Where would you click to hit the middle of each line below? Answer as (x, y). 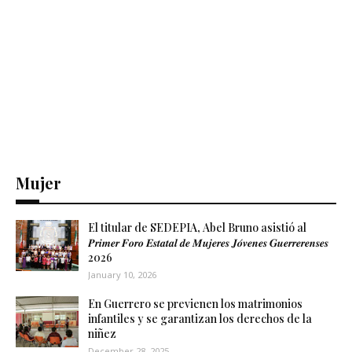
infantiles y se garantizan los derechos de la (200, 319)
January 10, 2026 (122, 275)
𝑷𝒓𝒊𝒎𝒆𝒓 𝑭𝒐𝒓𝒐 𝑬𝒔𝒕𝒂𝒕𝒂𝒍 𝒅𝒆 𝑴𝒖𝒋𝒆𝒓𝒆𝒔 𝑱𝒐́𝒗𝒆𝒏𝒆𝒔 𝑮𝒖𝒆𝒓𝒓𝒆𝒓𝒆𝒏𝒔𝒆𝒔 (208, 243)
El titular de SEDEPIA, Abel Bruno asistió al (197, 228)
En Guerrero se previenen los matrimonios (195, 304)
